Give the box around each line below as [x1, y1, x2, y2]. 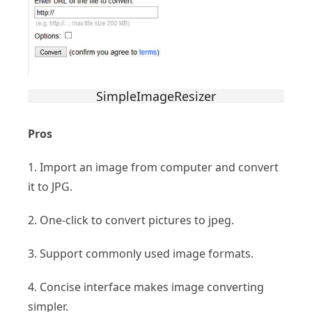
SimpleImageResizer [96, 88, 216, 105]
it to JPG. [28, 179, 72, 195]
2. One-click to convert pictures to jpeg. [28, 212, 234, 228]
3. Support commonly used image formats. [28, 246, 253, 262]
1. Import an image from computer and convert [28, 159, 279, 175]
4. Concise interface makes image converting [28, 279, 264, 295]
